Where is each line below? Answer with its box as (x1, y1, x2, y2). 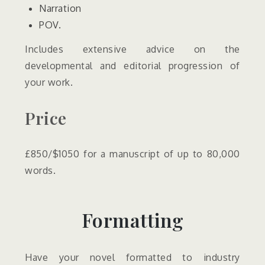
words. (25, 164, 56, 177)
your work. (25, 76, 73, 88)
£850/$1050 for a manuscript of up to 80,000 (25, 148, 240, 160)
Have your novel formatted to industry (25, 251, 240, 263)
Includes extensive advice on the (25, 43, 240, 55)
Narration (39, 2, 82, 14)
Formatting (81, 207, 184, 233)
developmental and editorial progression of (25, 59, 240, 72)
